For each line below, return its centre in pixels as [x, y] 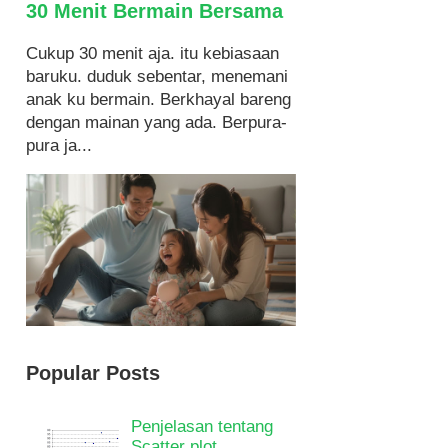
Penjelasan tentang [202, 426]
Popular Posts [93, 372]
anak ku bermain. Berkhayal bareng [158, 99]
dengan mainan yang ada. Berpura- [156, 122]
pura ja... [59, 145]
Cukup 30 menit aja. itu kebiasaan [152, 53]
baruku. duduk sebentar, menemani [157, 76]
